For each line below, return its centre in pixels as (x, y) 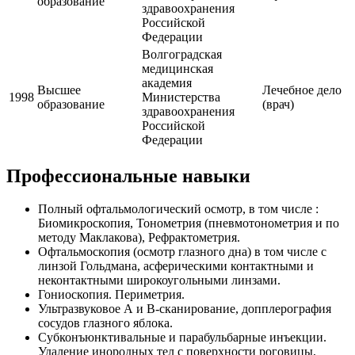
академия (167, 82)
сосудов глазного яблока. (105, 323)
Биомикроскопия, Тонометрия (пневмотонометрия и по (189, 223)
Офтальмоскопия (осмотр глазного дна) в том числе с (182, 252)
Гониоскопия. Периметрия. (111, 295)
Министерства (181, 97)
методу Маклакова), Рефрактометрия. (139, 238)
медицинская (177, 68)
